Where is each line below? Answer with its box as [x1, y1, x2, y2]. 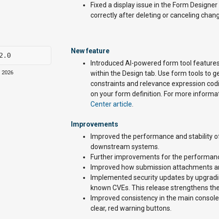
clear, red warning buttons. [90, 204, 172, 212]
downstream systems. [90, 143, 159, 151]
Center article [90, 100, 132, 108]
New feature [71, 47, 109, 55]
